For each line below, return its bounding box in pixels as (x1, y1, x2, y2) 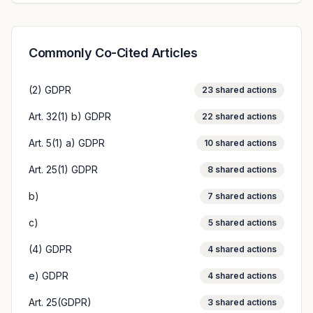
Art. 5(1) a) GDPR (29, 137, 105, 149)
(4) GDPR (29, 243, 72, 255)
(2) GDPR (29, 84, 71, 96)
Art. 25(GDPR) (29, 296, 92, 308)
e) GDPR (29, 270, 68, 282)
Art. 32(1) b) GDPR (29, 110, 111, 122)
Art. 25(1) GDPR (29, 163, 98, 175)
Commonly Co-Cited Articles (29, 45, 198, 60)
